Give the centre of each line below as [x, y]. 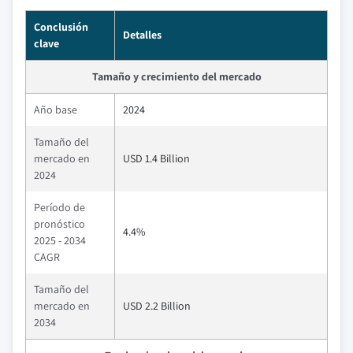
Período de [59, 207]
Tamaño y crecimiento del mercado [176, 76]
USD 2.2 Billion [157, 306]
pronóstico [59, 224]
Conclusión [61, 27]
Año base [56, 110]
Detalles [142, 35]
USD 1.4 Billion [156, 158]
